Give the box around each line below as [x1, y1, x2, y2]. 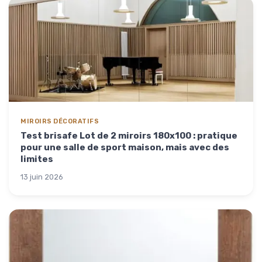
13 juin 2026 [20, 172, 63, 181]
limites [20, 153, 53, 164]
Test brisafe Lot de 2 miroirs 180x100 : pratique [20, 130, 237, 141]
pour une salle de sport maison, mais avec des [20, 142, 229, 153]
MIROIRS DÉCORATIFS [20, 117, 99, 125]
